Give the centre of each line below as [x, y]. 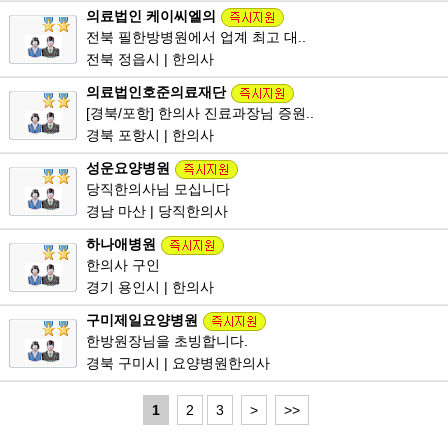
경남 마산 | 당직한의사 [157, 211]
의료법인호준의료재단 [156, 92]
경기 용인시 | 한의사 [150, 287]
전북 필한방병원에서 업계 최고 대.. [196, 37]
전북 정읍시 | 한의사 [150, 59]
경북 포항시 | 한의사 [150, 135]
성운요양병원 [128, 168]
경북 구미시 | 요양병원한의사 [178, 363]
